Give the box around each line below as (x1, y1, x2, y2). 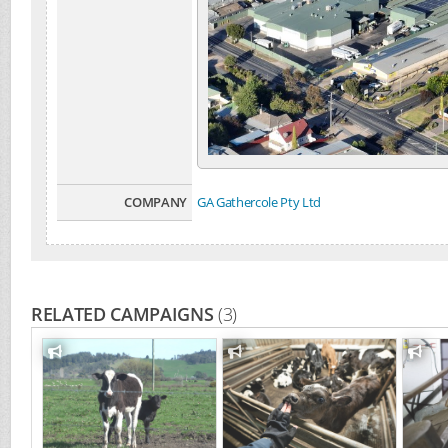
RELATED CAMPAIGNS (31, 302, 219, 327)
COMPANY (124, 193, 187, 212)
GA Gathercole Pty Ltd (197, 193, 322, 212)
